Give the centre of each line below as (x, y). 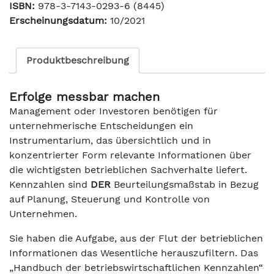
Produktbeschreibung (78, 60)
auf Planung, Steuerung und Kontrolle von (109, 199)
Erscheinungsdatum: (58, 20)
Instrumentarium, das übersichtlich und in (110, 140)
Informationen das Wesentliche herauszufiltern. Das (134, 253)
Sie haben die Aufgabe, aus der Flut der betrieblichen (136, 238)
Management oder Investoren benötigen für (113, 111)
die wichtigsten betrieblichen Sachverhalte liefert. (128, 169)
